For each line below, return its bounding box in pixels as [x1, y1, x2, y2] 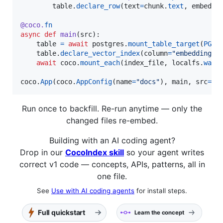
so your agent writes [124, 147, 204, 157]
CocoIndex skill [65, 147, 124, 157]
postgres [92, 39, 124, 48]
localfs [172, 58, 200, 67]
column [144, 49, 168, 57]
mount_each [80, 58, 120, 67]
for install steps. [134, 187, 187, 195]
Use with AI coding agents [51, 187, 134, 195]
